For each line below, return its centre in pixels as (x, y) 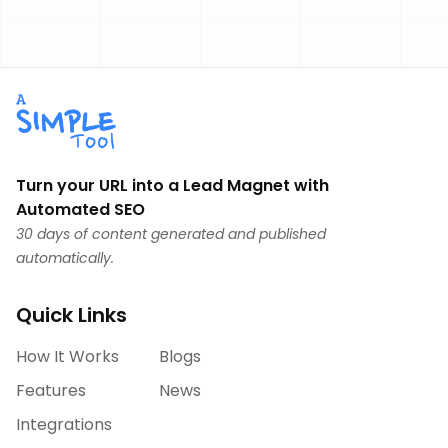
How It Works (67, 356)
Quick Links (71, 314)
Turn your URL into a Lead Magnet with (172, 185)
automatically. (65, 257)
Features (51, 390)
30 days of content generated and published (171, 233)
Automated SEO (80, 209)
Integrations (64, 424)
